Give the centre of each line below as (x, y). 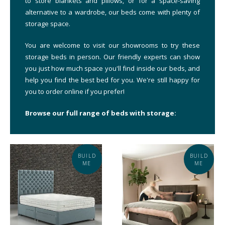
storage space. (48, 24)
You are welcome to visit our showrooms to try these (113, 45)
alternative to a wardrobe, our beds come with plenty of (113, 12)
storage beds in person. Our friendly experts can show (113, 57)
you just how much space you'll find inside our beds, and (113, 68)
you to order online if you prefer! (75, 91)
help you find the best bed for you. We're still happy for (113, 80)
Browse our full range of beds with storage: (101, 113)
